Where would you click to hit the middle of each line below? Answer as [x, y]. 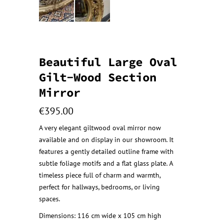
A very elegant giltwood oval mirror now [100, 128]
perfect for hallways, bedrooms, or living [99, 187]
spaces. [50, 199]
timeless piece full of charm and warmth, [100, 175]
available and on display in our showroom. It [106, 139]
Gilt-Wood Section [98, 77]
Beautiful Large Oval [108, 62]
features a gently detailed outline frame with [106, 151]
